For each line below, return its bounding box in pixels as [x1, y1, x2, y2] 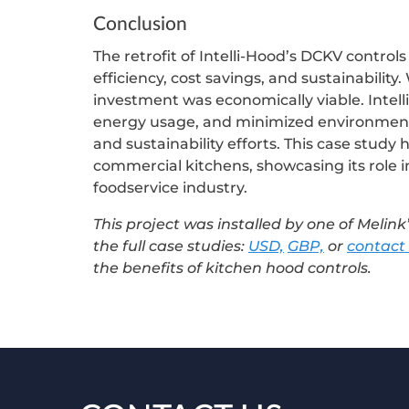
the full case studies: [93, 236, 248, 255]
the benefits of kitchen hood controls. [93, 258, 372, 277]
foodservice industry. [93, 178, 247, 196]
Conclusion [93, 14, 187, 34]
